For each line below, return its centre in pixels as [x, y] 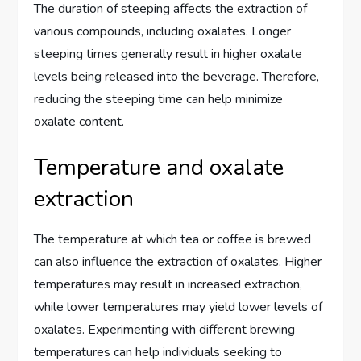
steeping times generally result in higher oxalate [168, 54]
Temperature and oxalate [159, 167]
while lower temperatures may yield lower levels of [178, 307]
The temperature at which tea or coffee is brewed [173, 239]
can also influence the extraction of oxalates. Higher [178, 261]
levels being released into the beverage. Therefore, [177, 76]
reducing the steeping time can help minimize [159, 99]
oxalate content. [79, 121]
